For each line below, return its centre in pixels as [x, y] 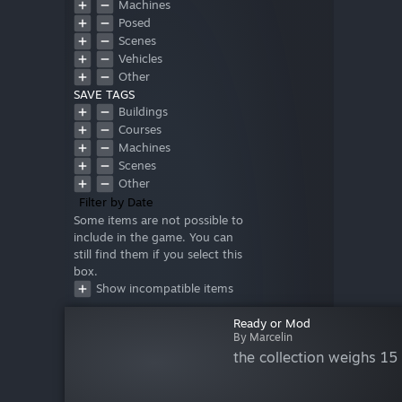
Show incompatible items [165, 288]
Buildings [143, 112]
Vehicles [140, 59]
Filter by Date [116, 202]
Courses [140, 130]
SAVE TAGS [104, 95]
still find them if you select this [158, 254]
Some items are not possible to [158, 220]
